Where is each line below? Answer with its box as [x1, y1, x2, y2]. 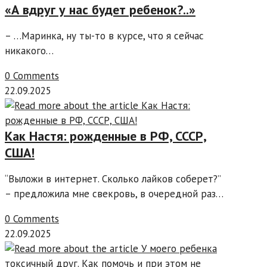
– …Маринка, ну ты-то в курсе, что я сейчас [5, 29, 204, 43]
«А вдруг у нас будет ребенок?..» [5, 1, 195, 18]
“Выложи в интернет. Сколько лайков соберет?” [5, 172, 221, 186]
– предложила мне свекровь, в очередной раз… [5, 187, 223, 201]
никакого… [5, 44, 54, 58]
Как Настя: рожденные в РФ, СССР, [5, 128, 207, 145]
